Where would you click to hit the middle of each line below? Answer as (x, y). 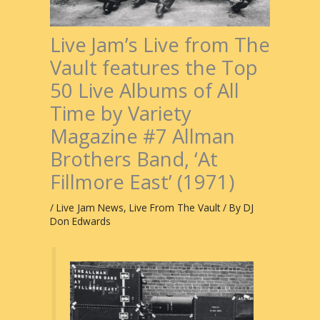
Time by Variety (121, 113)
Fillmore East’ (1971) (142, 181)
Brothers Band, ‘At (134, 159)
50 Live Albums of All (145, 90)
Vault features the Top (154, 67)
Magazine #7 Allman (142, 136)
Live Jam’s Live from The (160, 44)
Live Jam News (90, 207)
